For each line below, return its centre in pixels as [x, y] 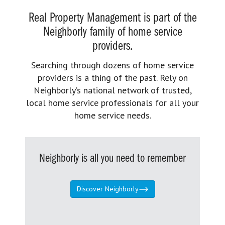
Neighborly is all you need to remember [113, 158]
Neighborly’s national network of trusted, [113, 90]
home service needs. [113, 115]
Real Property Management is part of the [113, 18]
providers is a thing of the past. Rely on [113, 77]
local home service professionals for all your [113, 102]
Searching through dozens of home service [113, 65]
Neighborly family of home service [113, 32]
